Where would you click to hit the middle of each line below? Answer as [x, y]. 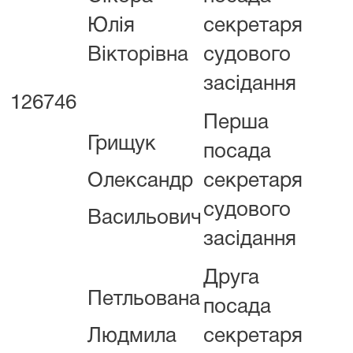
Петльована [144, 299]
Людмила [132, 336]
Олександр [140, 181]
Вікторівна [138, 55]
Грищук [122, 144]
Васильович [145, 218]
